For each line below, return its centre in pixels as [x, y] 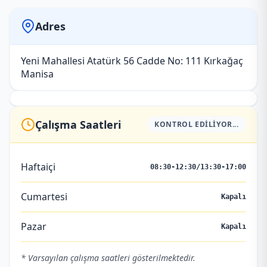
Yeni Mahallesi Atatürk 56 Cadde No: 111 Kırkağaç [132, 60]
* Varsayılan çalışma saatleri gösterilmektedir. [108, 257]
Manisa [38, 74]
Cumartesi [44, 196]
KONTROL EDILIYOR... [197, 125]
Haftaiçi [38, 167]
